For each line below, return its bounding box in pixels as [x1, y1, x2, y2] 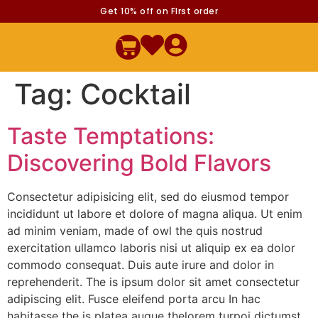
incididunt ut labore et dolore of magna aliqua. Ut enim [7, 207, 302, 221]
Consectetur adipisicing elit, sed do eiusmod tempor [7, 190, 289, 204]
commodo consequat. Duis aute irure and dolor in [7, 258, 274, 272]
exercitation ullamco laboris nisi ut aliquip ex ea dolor [7, 241, 295, 255]
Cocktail [80, 77, 191, 111]
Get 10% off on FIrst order [100, 5, 218, 17]
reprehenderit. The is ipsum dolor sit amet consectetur [7, 275, 300, 289]
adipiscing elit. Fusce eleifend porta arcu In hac [7, 292, 261, 306]
